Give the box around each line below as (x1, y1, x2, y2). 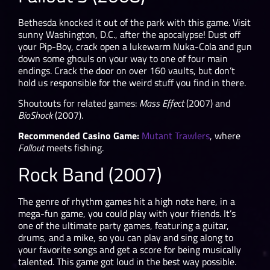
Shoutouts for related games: (18, 95, 139, 110)
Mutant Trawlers (142, 128, 210, 143)
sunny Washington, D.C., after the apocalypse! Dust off (18, 27, 240, 42)
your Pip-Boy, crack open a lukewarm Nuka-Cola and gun (18, 39, 252, 54)
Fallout (18, 140, 44, 155)
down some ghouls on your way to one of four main (18, 51, 228, 66)
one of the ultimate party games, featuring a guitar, (18, 218, 229, 233)
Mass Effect (139, 95, 184, 110)
